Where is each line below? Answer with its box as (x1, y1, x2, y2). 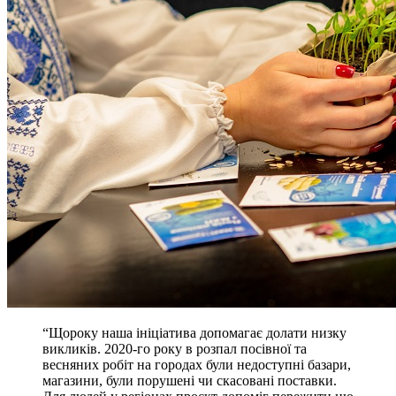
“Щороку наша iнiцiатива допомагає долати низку (42, 325, 346, 341)
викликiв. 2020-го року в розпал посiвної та (42, 341, 307, 357)
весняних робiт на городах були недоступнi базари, (42, 357, 351, 373)
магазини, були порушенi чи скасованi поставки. (42, 373, 337, 389)
